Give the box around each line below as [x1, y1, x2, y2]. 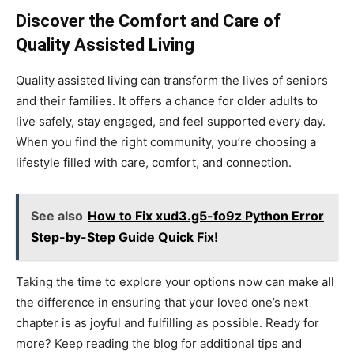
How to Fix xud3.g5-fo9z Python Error [88, 208, 324, 224]
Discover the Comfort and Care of [16, 11, 281, 31]
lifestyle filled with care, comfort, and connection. [16, 155, 292, 170]
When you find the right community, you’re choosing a [16, 134, 316, 149]
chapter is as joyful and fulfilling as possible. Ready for [16, 315, 319, 330]
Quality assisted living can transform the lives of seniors [16, 73, 328, 88]
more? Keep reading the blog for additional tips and [16, 336, 302, 351]
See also [31, 208, 83, 224]
